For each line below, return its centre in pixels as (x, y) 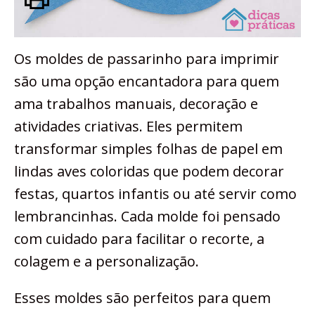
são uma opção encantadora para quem (147, 82)
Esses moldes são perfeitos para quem (142, 298)
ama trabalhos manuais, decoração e (136, 104)
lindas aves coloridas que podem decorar (149, 172)
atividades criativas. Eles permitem (128, 127)
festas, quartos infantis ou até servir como (155, 194)
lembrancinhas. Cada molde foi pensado (147, 217)
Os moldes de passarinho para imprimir (147, 59)
